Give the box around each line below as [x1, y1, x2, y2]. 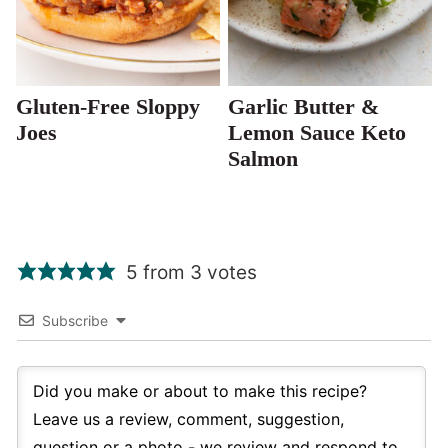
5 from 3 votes [125, 260, 257, 284]
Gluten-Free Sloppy [16, 93, 200, 119]
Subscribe [42, 311, 108, 329]
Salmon [228, 145, 298, 171]
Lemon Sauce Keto [228, 119, 406, 145]
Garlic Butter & [228, 93, 379, 119]
